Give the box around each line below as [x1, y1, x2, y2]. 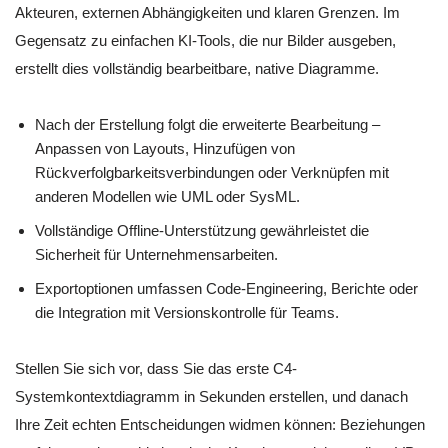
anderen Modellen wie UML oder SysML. [35, 188, 300, 206]
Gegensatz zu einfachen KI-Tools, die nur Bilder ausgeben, [15, 32, 396, 50]
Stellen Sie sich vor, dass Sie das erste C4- [15, 360, 297, 378]
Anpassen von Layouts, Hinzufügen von [35, 140, 295, 158]
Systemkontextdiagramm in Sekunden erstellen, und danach [15, 388, 408, 406]
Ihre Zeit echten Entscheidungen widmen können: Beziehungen [15, 416, 425, 434]
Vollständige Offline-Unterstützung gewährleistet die [35, 222, 369, 240]
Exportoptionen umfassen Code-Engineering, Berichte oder [35, 280, 418, 298]
